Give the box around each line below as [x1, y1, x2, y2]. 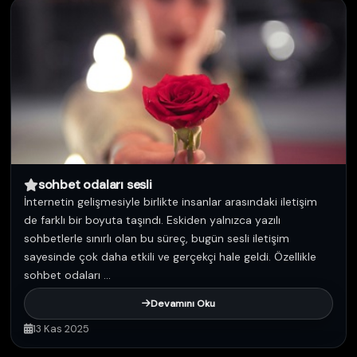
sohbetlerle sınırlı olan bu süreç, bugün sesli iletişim [24, 231, 289, 245]
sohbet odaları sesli [37, 176, 152, 193]
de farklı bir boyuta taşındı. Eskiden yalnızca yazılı [24, 213, 280, 227]
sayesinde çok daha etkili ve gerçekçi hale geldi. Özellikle [24, 249, 316, 264]
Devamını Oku [151, 297, 215, 310]
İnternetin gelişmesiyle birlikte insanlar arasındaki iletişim [24, 194, 317, 209]
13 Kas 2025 [33, 322, 89, 335]
